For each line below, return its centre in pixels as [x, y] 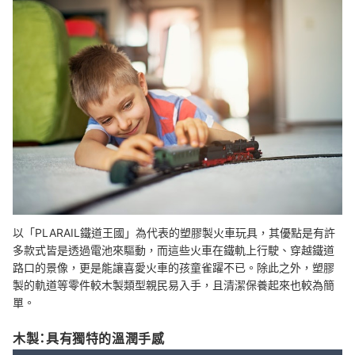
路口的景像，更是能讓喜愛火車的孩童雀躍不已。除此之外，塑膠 [174, 268]
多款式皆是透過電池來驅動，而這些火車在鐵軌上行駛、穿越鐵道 [174, 250]
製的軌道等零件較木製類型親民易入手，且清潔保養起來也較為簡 [174, 285]
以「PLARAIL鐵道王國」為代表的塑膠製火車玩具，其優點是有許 [174, 233]
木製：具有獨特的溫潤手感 [89, 339]
